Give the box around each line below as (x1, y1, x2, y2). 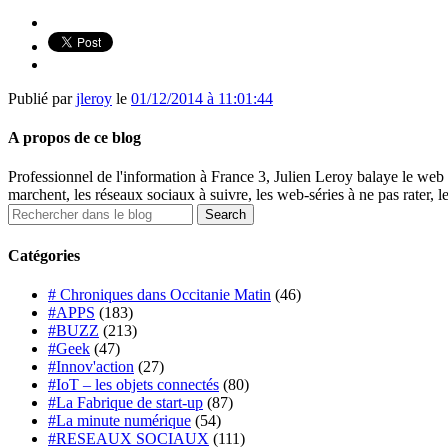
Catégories (8, 246, 80, 264)
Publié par (8, 89, 76, 107)
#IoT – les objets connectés (48, 375, 219, 393)
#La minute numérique (48, 411, 191, 429)
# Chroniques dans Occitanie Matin (48, 285, 271, 303)
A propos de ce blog (8, 129, 141, 147)
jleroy (76, 89, 112, 107)
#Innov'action (48, 357, 134, 375)
